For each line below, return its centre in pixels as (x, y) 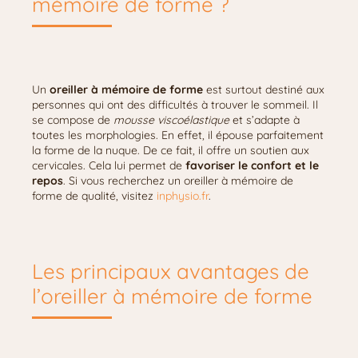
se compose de (73, 120)
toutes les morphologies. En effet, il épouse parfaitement (178, 135)
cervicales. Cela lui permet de (109, 165)
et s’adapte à (265, 120)
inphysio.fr (183, 196)
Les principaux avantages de (171, 271)
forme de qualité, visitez (94, 196)
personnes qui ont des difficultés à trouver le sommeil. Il (175, 105)
